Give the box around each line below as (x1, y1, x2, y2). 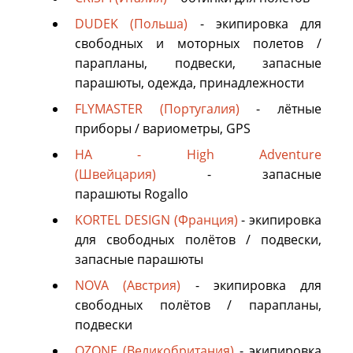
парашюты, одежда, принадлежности (75, 74, 304, 92)
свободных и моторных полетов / (75, 35, 321, 53)
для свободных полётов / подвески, (75, 231, 321, 249)
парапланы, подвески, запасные (75, 54, 321, 72)
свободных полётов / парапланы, (75, 296, 321, 314)
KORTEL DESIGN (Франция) (75, 211, 238, 229)
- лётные (239, 100, 322, 118)
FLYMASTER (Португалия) (75, 100, 240, 118)
